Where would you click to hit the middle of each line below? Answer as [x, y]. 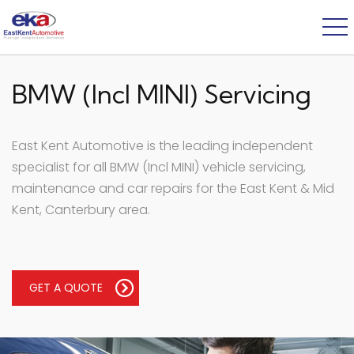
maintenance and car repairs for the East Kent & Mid [173, 188]
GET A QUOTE [66, 287]
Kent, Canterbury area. [81, 210]
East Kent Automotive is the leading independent [162, 146]
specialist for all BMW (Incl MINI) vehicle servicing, [159, 167]
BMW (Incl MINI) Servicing [162, 94]
